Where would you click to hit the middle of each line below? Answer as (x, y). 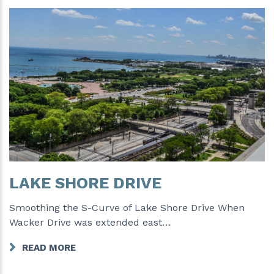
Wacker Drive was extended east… (90, 222)
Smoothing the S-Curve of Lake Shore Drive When (127, 207)
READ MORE (49, 247)
